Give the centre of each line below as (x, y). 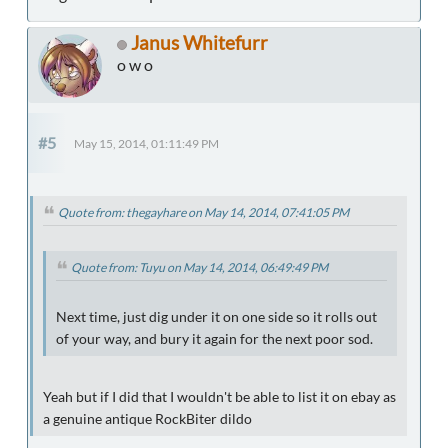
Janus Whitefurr (199, 42)
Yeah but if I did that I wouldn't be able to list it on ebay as (219, 396)
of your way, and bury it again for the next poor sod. (214, 338)
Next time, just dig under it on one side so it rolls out (216, 316)
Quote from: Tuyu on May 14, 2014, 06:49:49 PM (199, 267)
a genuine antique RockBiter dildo (147, 418)
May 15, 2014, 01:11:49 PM (146, 143)
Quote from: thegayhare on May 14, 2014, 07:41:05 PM (203, 212)
